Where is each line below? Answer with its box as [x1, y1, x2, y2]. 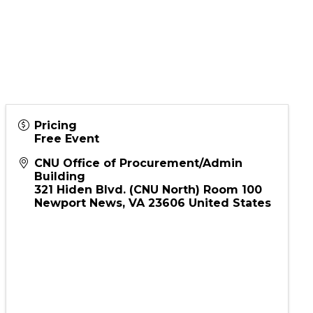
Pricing [34, 138, 78, 152]
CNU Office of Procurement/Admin [34, 175, 243, 189]
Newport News [34, 215, 123, 229]
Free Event [34, 151, 100, 165]
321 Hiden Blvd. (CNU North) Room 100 [34, 202, 263, 216]
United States [189, 215, 272, 229]
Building [34, 189, 86, 203]
